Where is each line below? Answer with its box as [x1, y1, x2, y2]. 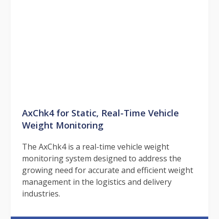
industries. [22, 188, 60, 199]
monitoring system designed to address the [22, 153, 181, 164]
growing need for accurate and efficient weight [22, 164, 193, 175]
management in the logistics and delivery [22, 176, 172, 187]
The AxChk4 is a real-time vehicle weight [22, 141, 169, 152]
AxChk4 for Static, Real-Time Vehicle [22, 106, 179, 119]
